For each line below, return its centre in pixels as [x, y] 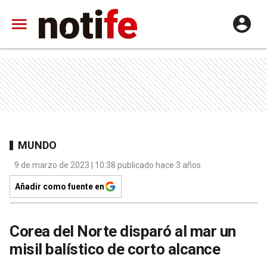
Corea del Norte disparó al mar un [123, 231]
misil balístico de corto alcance [115, 249]
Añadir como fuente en [60, 187]
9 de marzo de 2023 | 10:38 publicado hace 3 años [108, 165]
